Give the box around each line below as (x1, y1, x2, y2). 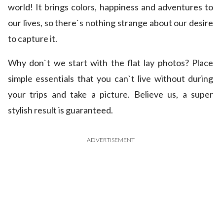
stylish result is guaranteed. (8, 105, 113, 116)
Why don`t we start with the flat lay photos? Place (8, 57, 213, 69)
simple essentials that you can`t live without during (8, 73, 213, 84)
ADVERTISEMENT (86, 136, 135, 144)
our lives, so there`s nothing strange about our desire (8, 17, 213, 29)
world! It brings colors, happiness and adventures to (8, 1, 213, 13)
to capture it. (8, 33, 57, 44)
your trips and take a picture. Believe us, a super (8, 89, 213, 100)
